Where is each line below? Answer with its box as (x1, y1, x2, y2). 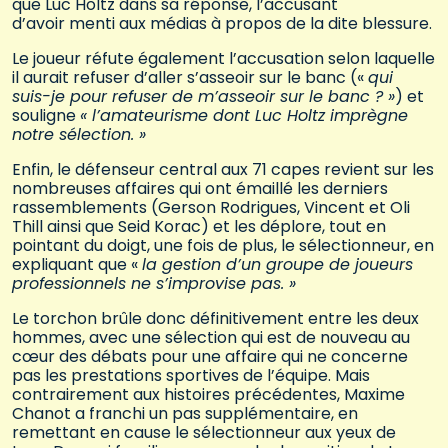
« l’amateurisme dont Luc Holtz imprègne (80, 103, 408, 127)
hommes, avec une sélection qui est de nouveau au (12, 325, 410, 349)
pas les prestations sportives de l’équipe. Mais (12, 363, 370, 387)
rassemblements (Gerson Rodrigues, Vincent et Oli (12, 195, 410, 219)
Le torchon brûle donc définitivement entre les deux (12, 306, 419, 330)
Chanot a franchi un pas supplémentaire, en (12, 401, 358, 425)
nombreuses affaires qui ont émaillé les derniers (12, 176, 388, 200)
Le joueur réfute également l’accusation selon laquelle (12, 46, 435, 70)
